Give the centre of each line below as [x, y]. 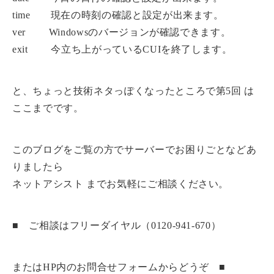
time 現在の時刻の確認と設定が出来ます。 [118, 15]
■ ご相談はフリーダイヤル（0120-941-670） [117, 225]
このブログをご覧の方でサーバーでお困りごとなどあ [135, 150]
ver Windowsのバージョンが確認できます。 [122, 32]
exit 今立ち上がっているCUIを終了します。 [122, 49]
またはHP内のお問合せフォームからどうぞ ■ [119, 267]
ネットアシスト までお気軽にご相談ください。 [121, 184]
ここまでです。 [48, 108]
